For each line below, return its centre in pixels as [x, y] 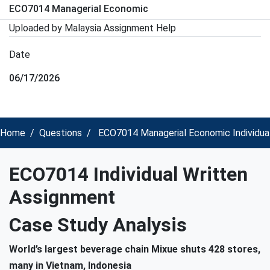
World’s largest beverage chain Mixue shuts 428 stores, [135, 249]
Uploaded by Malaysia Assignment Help [93, 28]
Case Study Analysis [98, 225]
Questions [61, 133]
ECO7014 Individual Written [128, 174]
